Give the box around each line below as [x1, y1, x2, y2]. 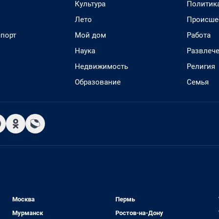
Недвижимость [75, 62, 128, 71]
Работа [187, 31, 211, 40]
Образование [75, 78, 121, 87]
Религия [187, 62, 215, 71]
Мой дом [75, 31, 106, 40]
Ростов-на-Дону [115, 209, 163, 217]
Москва [12, 196, 35, 203]
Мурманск [12, 209, 44, 217]
